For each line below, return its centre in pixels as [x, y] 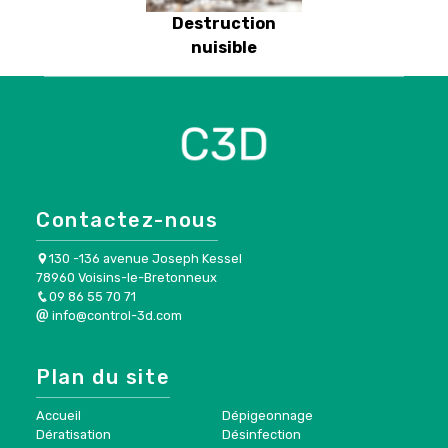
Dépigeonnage [267, 415]
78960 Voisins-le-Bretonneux [126, 277]
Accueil [58, 415]
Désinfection [261, 434]
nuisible [223, 47]
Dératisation [73, 434]
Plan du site [103, 376]
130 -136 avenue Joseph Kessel [145, 258]
